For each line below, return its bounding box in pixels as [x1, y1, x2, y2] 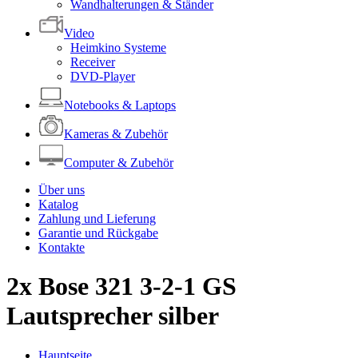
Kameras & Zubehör [64, 127, 168, 141]
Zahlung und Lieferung [38, 212, 156, 225]
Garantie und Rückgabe [38, 226, 158, 240]
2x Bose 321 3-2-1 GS [6, 272, 237, 301]
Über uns [38, 183, 85, 197]
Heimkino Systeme [70, 41, 166, 54]
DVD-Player [70, 70, 135, 83]
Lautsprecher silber [6, 301, 219, 331]
